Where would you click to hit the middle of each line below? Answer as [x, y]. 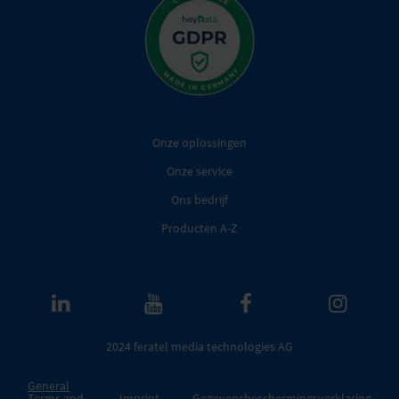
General [49, 385]
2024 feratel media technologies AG [199, 347]
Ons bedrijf [199, 200]
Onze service [199, 171]
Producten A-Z [199, 228]
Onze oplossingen [199, 143]
